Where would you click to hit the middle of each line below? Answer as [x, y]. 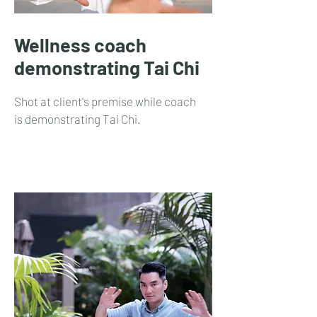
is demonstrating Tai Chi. [79, 119]
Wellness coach [80, 45]
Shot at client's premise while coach [105, 101]
